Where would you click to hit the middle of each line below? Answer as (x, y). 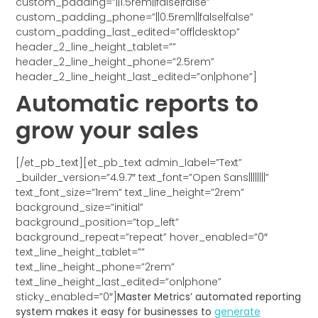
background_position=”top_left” (98, 223)
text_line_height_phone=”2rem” (95, 267)
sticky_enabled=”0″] (67, 297)
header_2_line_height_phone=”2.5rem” (115, 62)
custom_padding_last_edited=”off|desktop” (128, 32)
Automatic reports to (137, 104)
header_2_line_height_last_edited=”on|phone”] (137, 77)
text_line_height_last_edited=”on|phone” (119, 282)
